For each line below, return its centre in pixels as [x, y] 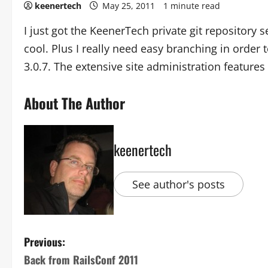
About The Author [74, 103]
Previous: [45, 242]
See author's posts [179, 184]
